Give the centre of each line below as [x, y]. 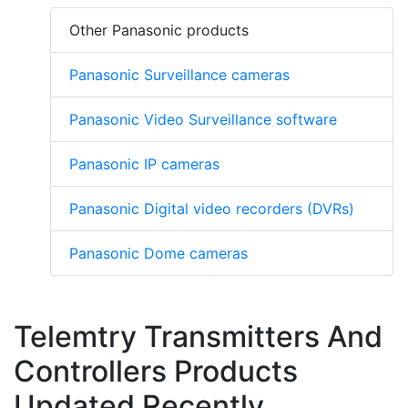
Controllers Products [156, 372]
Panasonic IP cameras [144, 164]
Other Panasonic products [159, 31]
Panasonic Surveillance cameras [179, 75]
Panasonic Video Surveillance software [203, 120]
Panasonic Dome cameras [158, 254]
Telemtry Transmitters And [198, 337]
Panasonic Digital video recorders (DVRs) [212, 209]
